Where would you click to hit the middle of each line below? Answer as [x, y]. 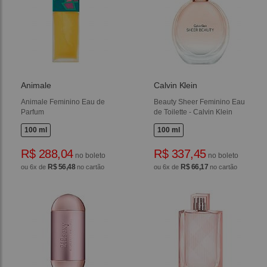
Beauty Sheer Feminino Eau [200, 102]
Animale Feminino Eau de [63, 102]
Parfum [33, 112]
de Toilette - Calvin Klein [193, 112]
